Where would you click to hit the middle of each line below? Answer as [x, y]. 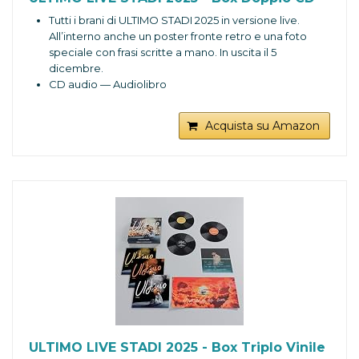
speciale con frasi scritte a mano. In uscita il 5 [163, 52]
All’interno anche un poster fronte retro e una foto [178, 36]
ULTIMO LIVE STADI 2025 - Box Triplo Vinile [177, 348]
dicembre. [76, 69]
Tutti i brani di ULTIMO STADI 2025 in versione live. [174, 20]
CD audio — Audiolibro [108, 85]
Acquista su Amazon [262, 126]
